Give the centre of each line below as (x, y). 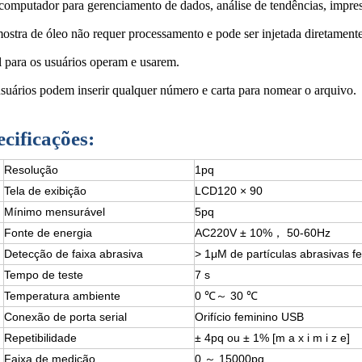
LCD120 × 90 (229, 191)
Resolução (31, 170)
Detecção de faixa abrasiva (74, 254)
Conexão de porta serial (65, 317)
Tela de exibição (45, 191)
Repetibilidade (40, 338)
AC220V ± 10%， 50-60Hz (263, 233)
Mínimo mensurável (55, 212)
